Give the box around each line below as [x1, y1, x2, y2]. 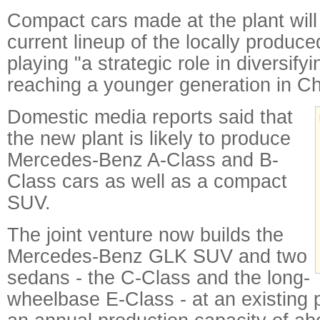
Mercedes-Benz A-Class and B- [7, 149, 279, 171]
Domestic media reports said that [7, 106, 293, 128]
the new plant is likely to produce [7, 127, 291, 149]
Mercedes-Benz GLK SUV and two [7, 245, 307, 267]
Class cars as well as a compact [7, 170, 287, 192]
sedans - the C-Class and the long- [7, 266, 310, 289]
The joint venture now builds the [7, 224, 284, 246]
